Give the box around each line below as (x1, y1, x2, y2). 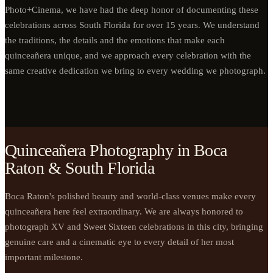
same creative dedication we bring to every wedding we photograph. (5, 66, 266, 76)
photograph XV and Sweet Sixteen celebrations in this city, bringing (5, 221, 263, 232)
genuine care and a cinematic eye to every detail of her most (5, 236, 234, 247)
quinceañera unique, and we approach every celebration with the (5, 51, 251, 61)
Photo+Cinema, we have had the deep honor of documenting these (5, 5, 258, 15)
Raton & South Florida (5, 158, 155, 177)
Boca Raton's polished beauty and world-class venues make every (5, 191, 256, 201)
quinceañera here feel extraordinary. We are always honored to (5, 206, 243, 216)
